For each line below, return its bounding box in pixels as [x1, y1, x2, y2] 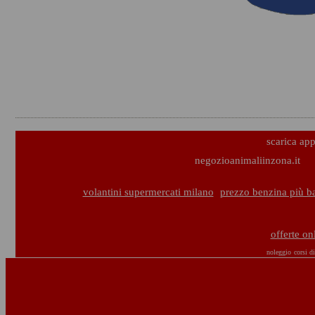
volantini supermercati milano [82, 186, 214, 198]
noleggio [266, 248, 291, 256]
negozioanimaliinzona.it [195, 155, 300, 166]
